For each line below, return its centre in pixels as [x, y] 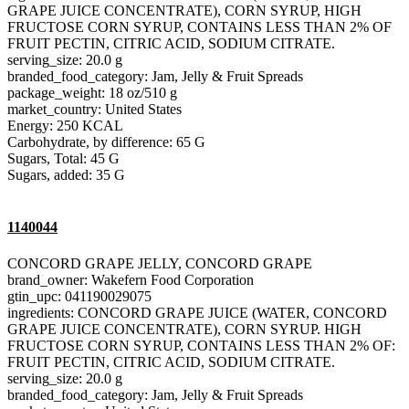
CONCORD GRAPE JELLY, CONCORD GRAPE [160, 263]
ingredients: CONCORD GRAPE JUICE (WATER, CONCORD [197, 312]
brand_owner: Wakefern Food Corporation [131, 279]
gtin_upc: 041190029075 [79, 296]
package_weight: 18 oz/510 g [92, 93]
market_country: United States [94, 109]
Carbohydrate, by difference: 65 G [106, 142]
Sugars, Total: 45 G [63, 158]
